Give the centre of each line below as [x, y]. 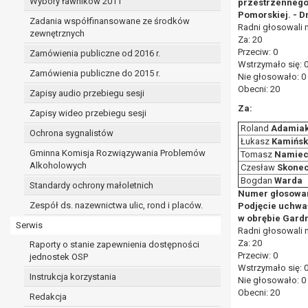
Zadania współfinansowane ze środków [110, 21]
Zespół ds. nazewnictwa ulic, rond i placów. [116, 205]
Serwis [29, 225]
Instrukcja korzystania [73, 277]
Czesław [258, 167]
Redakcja [48, 297]
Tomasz [256, 154]
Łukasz [255, 141]
